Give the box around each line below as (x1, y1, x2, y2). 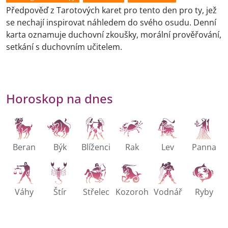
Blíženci (81, 141, 111, 153)
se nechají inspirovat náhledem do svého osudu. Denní (6, 17, 216, 28)
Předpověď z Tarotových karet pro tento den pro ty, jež (6, 5, 217, 16)
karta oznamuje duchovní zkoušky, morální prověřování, (6, 29, 221, 41)
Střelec (82, 186, 109, 198)
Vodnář (153, 186, 182, 198)
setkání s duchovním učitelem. (6, 41, 122, 53)
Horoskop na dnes (6, 91, 113, 107)
